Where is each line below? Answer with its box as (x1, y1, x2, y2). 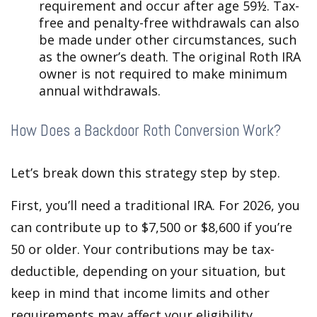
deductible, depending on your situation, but (11, 262, 286, 279)
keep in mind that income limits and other (11, 284, 270, 301)
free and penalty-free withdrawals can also (39, 13, 299, 31)
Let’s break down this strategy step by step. (11, 163, 280, 181)
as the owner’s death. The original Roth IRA (39, 47, 301, 65)
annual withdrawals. (39, 81, 161, 99)
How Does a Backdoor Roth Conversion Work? (11, 120, 281, 141)
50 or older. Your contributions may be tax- (11, 240, 275, 258)
